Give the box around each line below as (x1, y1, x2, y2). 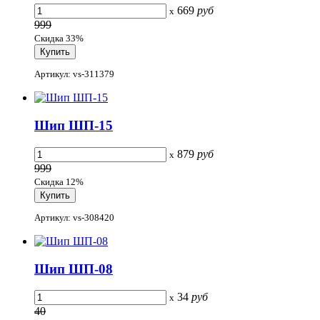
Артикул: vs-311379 (34, 69, 114, 80)
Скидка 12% (34, 176, 84, 187)
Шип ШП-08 (34, 261, 113, 276)
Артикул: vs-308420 (34, 211, 114, 223)
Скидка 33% (34, 32, 84, 44)
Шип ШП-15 (34, 117, 113, 133)
